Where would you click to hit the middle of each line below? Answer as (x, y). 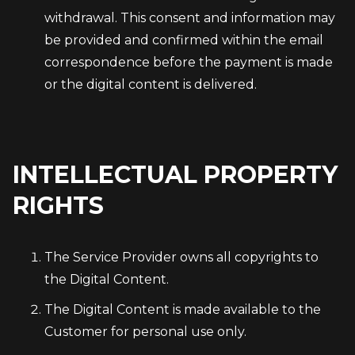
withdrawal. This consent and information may (190, 18)
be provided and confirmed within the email (184, 40)
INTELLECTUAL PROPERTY (175, 175)
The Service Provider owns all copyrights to (181, 257)
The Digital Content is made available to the (183, 309)
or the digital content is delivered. (151, 84)
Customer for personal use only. (145, 332)
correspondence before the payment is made (189, 62)
